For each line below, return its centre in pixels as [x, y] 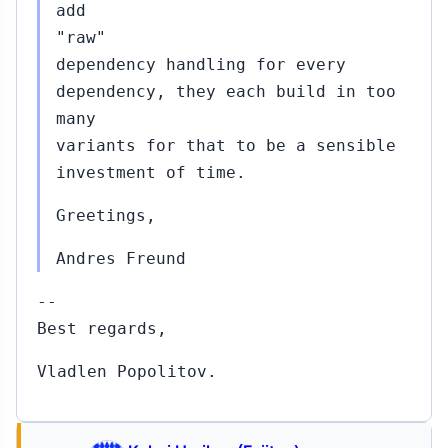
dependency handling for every [201, 64]
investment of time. [151, 172]
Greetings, [106, 215]
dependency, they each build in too [226, 91]
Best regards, [102, 328]
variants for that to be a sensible [226, 145]
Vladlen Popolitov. [127, 371]
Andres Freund [121, 258]
